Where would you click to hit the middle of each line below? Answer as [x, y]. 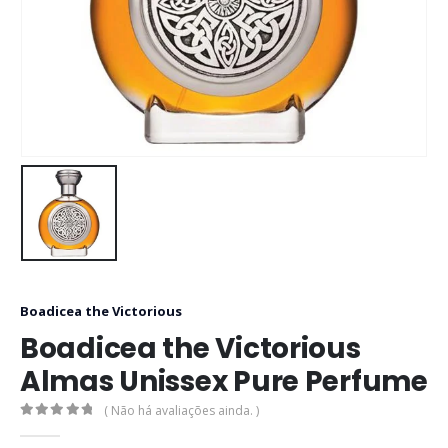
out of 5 [54, 426]
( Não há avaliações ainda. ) [182, 411]
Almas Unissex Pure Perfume [224, 382]
